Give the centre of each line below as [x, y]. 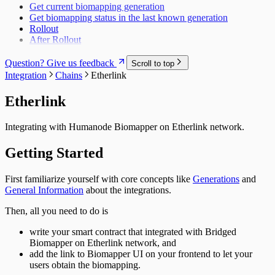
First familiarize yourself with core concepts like [99, 179]
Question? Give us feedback [60, 63]
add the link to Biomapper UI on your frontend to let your [141, 254]
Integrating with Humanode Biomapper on [88, 127]
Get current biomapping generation [97, 6]
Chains [69, 75]
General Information [44, 190]
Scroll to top [153, 63]
